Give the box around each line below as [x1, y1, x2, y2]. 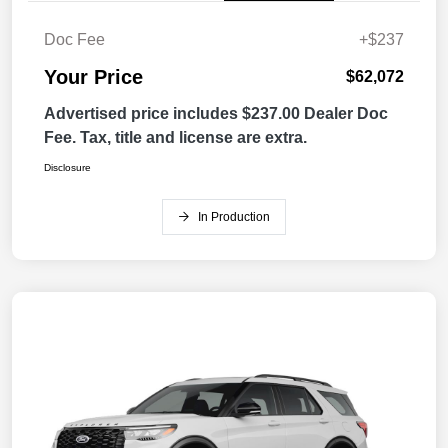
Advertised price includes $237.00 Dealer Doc [44, 105, 388, 123]
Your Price [44, 66, 143, 89]
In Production [198, 210, 270, 225]
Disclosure [44, 162, 91, 174]
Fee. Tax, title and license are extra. [44, 129, 307, 147]
